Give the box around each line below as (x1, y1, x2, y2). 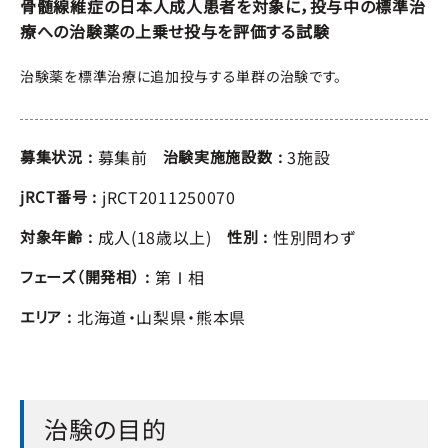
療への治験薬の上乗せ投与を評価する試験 (20, 19, 330, 43)
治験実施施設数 (162, 146, 273, 167)
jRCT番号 (20, 186, 88, 207)
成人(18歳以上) (97, 225, 212, 249)
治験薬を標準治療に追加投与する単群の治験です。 (20, 66, 343, 86)
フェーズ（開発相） (20, 266, 141, 287)
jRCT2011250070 (101, 185, 236, 209)
